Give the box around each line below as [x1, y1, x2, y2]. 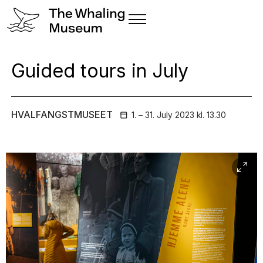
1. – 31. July [131, 110, 175, 120]
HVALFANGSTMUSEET [11, 109, 113, 121]
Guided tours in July [11, 59, 188, 82]
